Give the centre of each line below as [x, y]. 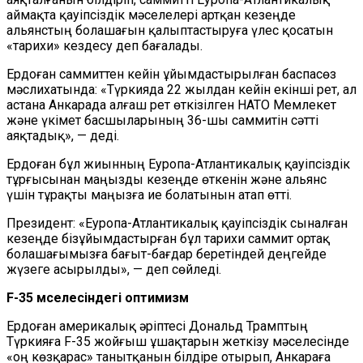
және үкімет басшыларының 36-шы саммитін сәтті [162, 120]
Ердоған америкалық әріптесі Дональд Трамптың [157, 326]
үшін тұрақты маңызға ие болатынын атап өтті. [149, 195]
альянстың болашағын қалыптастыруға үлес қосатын [170, 30]
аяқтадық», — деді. [63, 136]
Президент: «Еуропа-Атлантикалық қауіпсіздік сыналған [177, 223]
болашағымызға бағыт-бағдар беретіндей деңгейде [167, 254]
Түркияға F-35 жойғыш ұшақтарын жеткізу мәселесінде [178, 342]
